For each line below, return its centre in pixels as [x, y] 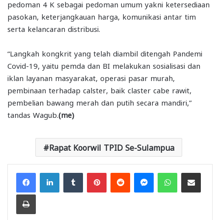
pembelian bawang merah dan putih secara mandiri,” [99, 102]
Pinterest [120, 172]
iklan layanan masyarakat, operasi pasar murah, [91, 78]
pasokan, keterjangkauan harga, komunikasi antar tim [102, 16]
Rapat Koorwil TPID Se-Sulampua [112, 147]
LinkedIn [72, 172]
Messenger [170, 172]
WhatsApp [192, 172]
